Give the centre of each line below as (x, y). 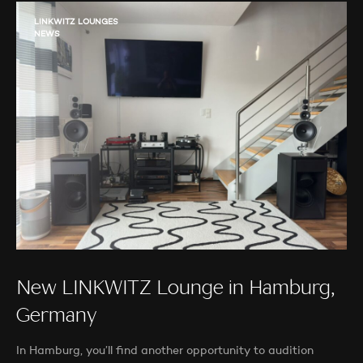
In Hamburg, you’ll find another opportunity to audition (165, 351)
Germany (57, 317)
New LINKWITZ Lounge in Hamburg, (175, 290)
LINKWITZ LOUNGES (76, 22)
